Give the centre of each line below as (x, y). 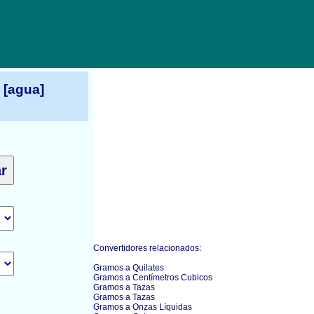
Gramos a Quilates (129, 268)
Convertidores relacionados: (147, 248)
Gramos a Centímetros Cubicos (153, 278)
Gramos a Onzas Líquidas (143, 307)
